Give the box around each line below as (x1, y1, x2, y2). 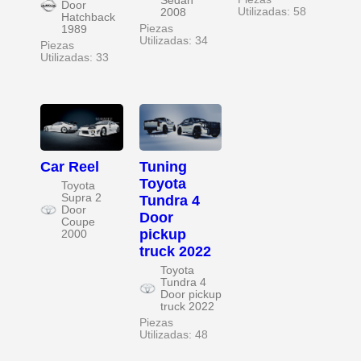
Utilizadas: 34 (139, 34, 208, 47)
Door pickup (160, 288, 222, 301)
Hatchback (61, 10, 115, 23)
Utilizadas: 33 (40, 51, 109, 64)
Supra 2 (61, 191, 102, 204)
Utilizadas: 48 (139, 328, 208, 341)
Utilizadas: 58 (238, 5, 307, 18)
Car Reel (40, 158, 99, 175)
